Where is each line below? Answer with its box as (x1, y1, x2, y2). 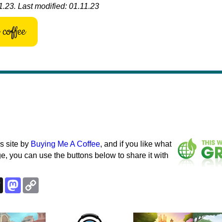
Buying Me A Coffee (31, 139, 100, 148)
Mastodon (21, 176, 55, 185)
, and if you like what (100, 139, 171, 148)
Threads (3, 176, 32, 185)
